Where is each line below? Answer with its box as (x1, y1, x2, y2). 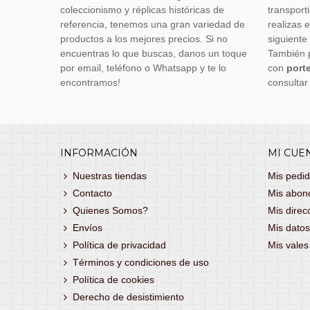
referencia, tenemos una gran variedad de (60, 19, 245, 30)
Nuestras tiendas (73, 170, 147, 181)
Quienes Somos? (73, 205, 148, 216)
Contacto (73, 188, 112, 199)
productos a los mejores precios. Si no (60, 33, 228, 44)
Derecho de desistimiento (73, 291, 184, 302)
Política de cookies (73, 274, 154, 285)
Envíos (73, 222, 102, 233)
